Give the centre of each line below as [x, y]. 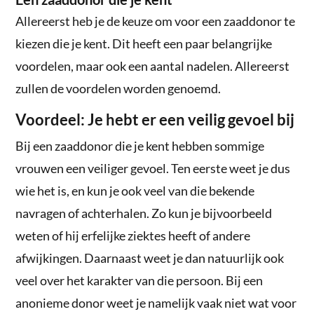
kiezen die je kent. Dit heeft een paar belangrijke [144, 43]
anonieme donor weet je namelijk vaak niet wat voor [156, 302]
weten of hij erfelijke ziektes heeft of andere [133, 235]
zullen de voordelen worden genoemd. [118, 88]
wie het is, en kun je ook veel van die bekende [135, 190]
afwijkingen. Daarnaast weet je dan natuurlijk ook [150, 258]
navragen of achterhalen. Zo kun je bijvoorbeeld [144, 213]
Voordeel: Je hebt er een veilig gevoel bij [155, 119]
